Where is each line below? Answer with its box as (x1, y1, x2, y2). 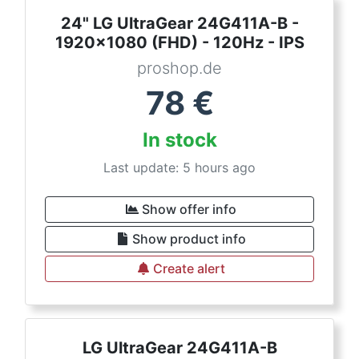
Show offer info (142, 201, 236, 217)
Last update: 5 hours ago (103, 159, 256, 175)
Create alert (153, 260, 225, 276)
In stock (142, 128, 217, 151)
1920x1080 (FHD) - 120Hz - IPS (54, 33, 305, 52)
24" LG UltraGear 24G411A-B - (60, 14, 299, 33)
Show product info (132, 231, 246, 247)
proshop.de (137, 58, 222, 78)
